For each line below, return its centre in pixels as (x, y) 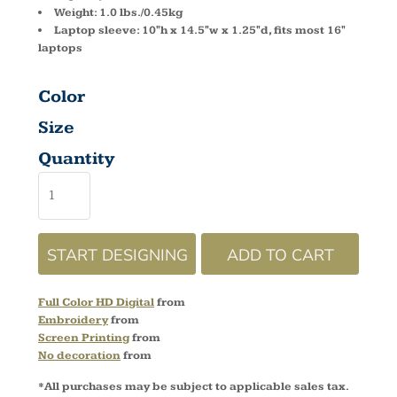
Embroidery (73, 320)
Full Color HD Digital (96, 302)
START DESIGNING (117, 255)
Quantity (76, 159)
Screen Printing (84, 338)
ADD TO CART (280, 255)
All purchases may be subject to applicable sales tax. (197, 386)
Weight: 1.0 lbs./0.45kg (118, 12)
